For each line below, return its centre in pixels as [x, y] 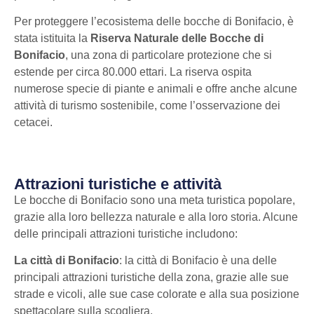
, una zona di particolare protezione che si [169, 55]
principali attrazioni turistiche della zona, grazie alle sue [151, 278]
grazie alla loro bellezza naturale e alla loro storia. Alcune [156, 217]
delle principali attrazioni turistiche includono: [126, 233]
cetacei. [33, 123]
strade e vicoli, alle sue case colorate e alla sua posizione [157, 294]
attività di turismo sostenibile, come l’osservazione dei [147, 106]
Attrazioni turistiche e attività [118, 184]
